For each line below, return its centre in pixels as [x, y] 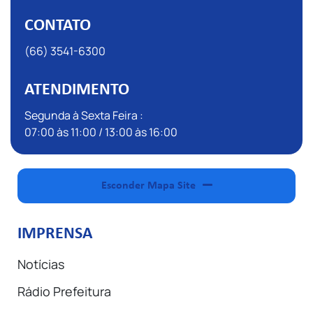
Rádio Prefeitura [64, 291]
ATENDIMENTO [77, 90]
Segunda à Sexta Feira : [84, 115]
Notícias [41, 264]
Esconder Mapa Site [148, 186]
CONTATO [58, 26]
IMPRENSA [55, 234]
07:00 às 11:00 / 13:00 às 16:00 [101, 132]
